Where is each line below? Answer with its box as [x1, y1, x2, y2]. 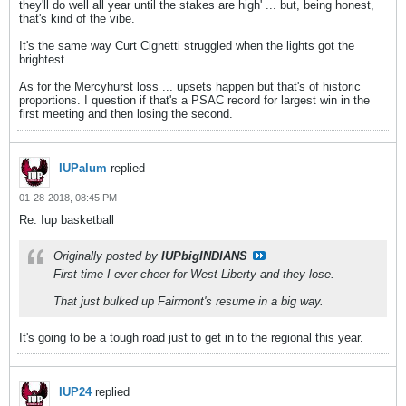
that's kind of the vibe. [19, 12, 135, 25]
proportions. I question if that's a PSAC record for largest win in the [19, 93, 370, 107]
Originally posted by [53, 249, 161, 263]
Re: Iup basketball [19, 213, 114, 227]
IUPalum [59, 161, 107, 175]
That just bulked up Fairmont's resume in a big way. [53, 295, 324, 308]
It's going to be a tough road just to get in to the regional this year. [19, 331, 363, 344]
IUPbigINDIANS [161, 249, 247, 263]
